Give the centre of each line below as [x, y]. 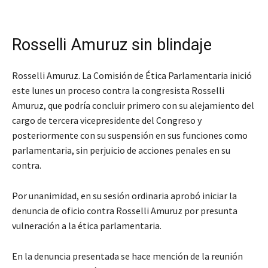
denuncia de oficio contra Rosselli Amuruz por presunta [125, 211]
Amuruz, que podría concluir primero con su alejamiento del [133, 106]
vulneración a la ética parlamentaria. [87, 226]
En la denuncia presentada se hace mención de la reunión [127, 256]
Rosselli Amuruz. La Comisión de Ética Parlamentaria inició [132, 76]
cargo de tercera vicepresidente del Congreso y [107, 121]
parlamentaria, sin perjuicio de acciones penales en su [121, 150]
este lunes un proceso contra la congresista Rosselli [118, 91]
